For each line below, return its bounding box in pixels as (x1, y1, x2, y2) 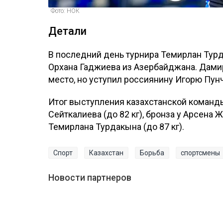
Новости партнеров (48, 173, 131, 183)
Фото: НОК (51, 7, 80, 15)
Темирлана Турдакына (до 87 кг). (48, 121, 184, 132)
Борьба (140, 149, 164, 157)
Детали (48, 25, 87, 38)
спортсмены (181, 149, 220, 157)
